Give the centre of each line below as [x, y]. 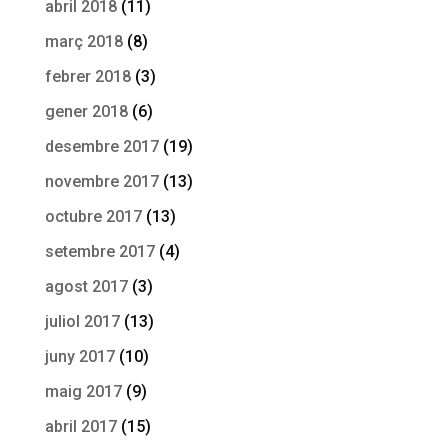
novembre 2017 [101, 181]
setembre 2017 [99, 251]
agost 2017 [86, 286]
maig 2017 [83, 391]
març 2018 [83, 41]
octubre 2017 [93, 216]
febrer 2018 [87, 76]
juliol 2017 [82, 321]
